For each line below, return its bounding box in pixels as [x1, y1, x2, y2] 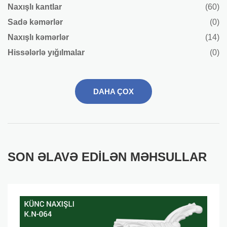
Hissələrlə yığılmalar [8, 48, 85, 57]
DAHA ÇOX [93, 87, 134, 96]
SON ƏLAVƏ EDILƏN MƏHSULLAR [8, 149, 207, 164]
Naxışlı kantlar [8, 2, 62, 11]
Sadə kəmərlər [8, 17, 63, 26]
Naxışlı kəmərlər [8, 32, 69, 42]
